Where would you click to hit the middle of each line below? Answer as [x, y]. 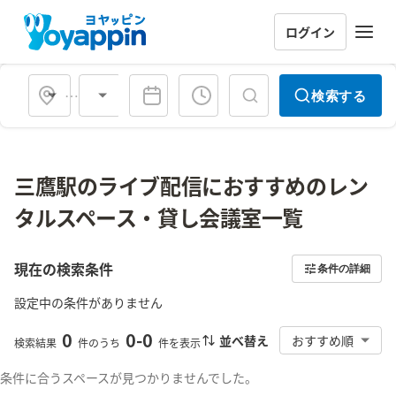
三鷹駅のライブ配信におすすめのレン [191, 185]
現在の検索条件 [64, 269]
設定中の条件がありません [88, 302]
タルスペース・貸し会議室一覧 [159, 217]
